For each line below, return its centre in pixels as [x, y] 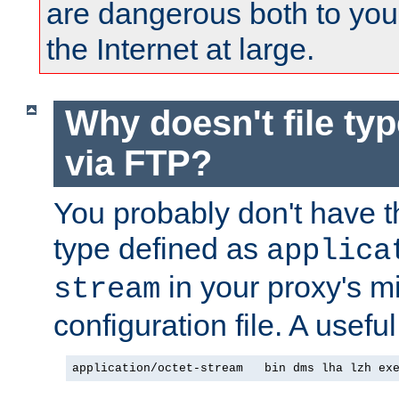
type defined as [160, 248]
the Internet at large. [180, 49]
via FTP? [138, 163]
